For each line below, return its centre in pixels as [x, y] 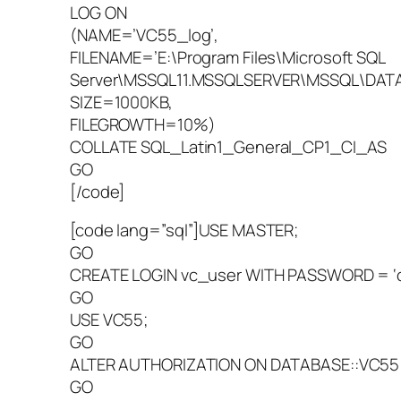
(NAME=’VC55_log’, [145, 34]
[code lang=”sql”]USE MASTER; [184, 230]
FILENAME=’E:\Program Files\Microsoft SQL [227, 57]
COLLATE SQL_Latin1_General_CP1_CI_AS [229, 146]
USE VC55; [109, 320]
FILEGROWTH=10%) [143, 124]
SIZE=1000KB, [121, 102]
